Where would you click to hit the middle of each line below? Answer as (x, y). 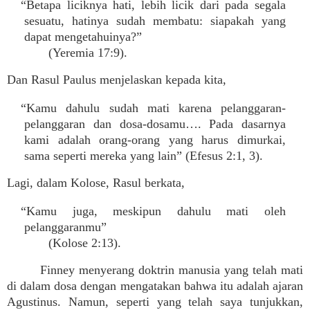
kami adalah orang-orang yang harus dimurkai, (155, 140)
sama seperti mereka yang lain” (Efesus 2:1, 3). (144, 156)
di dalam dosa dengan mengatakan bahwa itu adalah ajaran (155, 286)
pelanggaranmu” (65, 227)
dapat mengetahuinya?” (83, 37)
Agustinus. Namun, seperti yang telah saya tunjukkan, (155, 302)
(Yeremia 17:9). (76, 53)
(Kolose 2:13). (73, 243)
